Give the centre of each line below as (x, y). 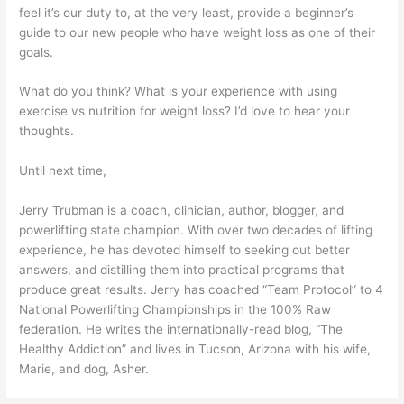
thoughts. (47, 131)
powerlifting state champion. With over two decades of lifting (196, 230)
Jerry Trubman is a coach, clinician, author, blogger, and (182, 211)
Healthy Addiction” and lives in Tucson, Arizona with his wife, (195, 349)
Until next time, (63, 171)
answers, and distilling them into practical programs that (182, 270)
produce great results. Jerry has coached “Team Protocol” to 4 (202, 290)
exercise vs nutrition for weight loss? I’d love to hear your (185, 111)
